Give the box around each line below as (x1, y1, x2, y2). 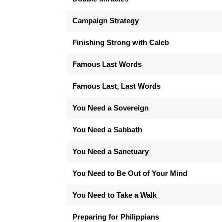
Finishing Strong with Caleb (72, 38, 169, 47)
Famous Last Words (72, 59, 142, 68)
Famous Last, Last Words (72, 81, 161, 90)
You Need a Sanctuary (72, 147, 149, 156)
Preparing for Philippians (72, 212, 160, 221)
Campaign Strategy (72, 16, 139, 25)
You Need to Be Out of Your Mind (72, 168, 188, 177)
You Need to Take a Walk (72, 190, 157, 199)
